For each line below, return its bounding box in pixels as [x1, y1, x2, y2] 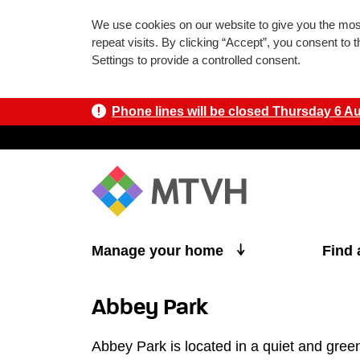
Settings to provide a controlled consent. [92, 54, 301, 67]
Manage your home [92, 243, 227, 260]
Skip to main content [12, 106, 128, 120]
